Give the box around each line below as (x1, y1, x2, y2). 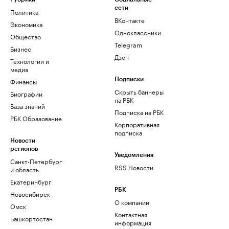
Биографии (10, 88, 42, 98)
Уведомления (114, 152, 153, 158)
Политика (10, 7, 38, 16)
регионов (10, 146, 38, 152)
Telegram (114, 39, 142, 49)
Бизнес (10, 43, 31, 53)
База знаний (10, 101, 45, 110)
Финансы (10, 76, 37, 86)
